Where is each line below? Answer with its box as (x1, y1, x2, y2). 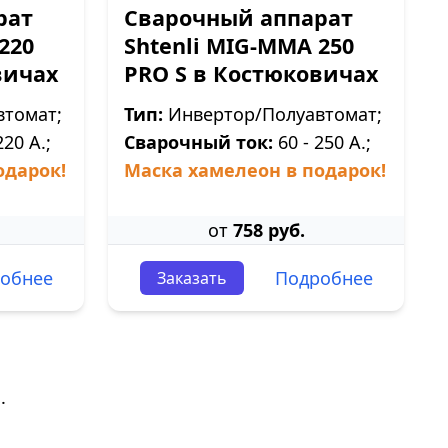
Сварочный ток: (124, 130, 273, 154)
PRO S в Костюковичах (124, 59, 378, 88)
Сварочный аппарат (124, 3, 353, 32)
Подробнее (274, 266, 373, 290)
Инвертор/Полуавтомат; (163, 102, 382, 126)
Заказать (156, 267, 227, 289)
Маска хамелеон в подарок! (124, 158, 386, 182)
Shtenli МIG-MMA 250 (124, 31, 354, 60)
